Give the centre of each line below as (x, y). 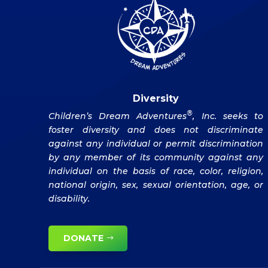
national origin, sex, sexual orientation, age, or (156, 185)
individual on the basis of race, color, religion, (156, 171)
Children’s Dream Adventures (118, 116)
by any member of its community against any (156, 157)
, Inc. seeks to (228, 116)
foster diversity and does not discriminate (156, 130)
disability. (69, 198)
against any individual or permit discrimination (156, 143)
